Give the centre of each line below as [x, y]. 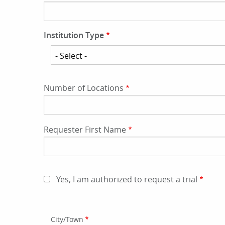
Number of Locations [84, 88]
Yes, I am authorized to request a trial [127, 180]
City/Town [67, 219]
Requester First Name [85, 130]
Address [60, 209]
